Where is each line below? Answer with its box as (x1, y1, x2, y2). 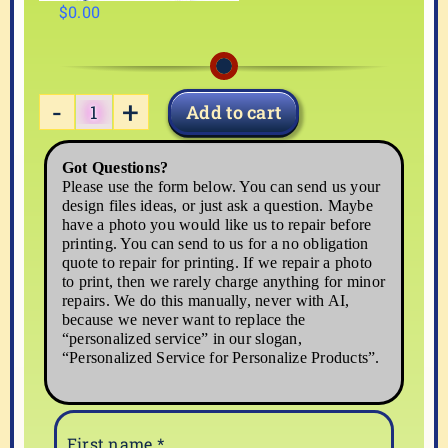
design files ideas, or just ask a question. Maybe (62, 197, 373, 215)
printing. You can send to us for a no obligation (62, 235, 369, 253)
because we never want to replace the (62, 311, 306, 329)
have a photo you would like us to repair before (62, 216, 372, 234)
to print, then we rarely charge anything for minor (62, 273, 385, 291)
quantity (92, 167, 160, 189)
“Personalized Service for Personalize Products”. (62, 349, 380, 367)
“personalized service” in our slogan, (62, 330, 302, 348)
